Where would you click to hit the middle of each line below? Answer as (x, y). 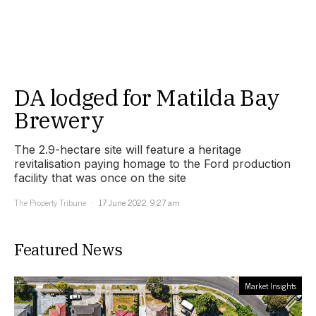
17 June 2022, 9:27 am (139, 203)
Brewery (59, 120)
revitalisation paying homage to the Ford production (152, 164)
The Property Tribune (50, 203)
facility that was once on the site (100, 178)
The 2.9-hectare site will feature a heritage (128, 150)
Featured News (68, 250)
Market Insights (271, 286)
